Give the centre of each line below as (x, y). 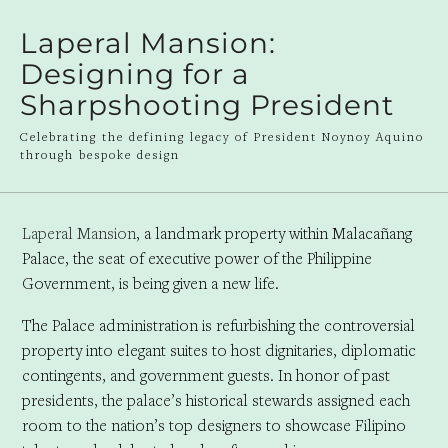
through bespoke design (100, 154)
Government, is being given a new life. (152, 282)
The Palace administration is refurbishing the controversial (218, 324)
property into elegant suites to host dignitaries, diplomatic (218, 349)
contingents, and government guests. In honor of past (205, 374)
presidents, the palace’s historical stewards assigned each (215, 399)
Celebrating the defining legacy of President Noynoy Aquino (222, 136)
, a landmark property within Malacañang (273, 232)
